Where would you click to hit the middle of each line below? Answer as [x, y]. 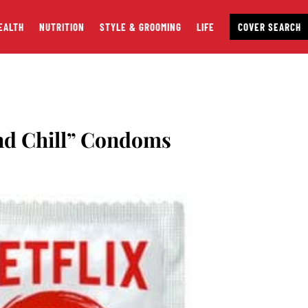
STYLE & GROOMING [140, 27]
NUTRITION [62, 27]
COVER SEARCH [269, 27]
